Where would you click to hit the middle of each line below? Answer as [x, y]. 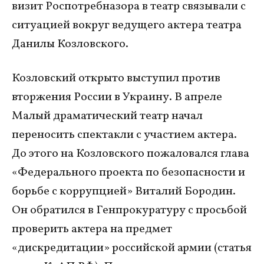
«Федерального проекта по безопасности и [128, 173]
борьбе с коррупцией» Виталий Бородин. [124, 192]
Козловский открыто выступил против [116, 79]
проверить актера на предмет [92, 230]
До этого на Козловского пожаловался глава [131, 154]
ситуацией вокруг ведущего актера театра [127, 26]
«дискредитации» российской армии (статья [132, 248]
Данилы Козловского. [70, 44]
